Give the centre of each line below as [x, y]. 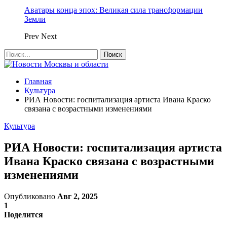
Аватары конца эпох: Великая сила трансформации [113, 10]
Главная [38, 81]
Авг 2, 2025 [78, 196]
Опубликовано [31, 196]
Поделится [24, 214]
